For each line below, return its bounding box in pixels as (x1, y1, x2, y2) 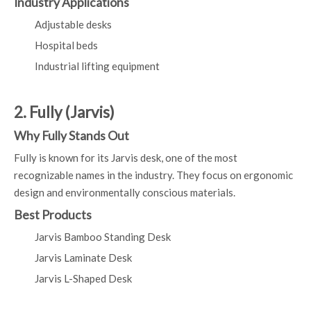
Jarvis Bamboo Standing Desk (35, 230, 171, 243)
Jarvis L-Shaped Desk (35, 272, 132, 285)
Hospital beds (35, 39, 98, 51)
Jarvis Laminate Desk (35, 251, 132, 264)
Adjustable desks (35, 18, 112, 31)
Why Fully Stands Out (14, 128, 129, 143)
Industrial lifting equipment (35, 60, 160, 72)
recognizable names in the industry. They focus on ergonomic (14, 169, 293, 181)
